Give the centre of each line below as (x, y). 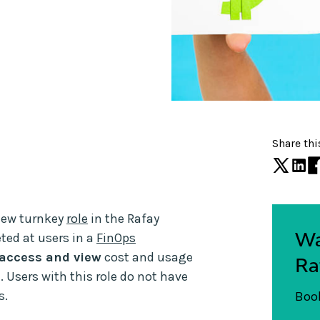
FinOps (116, 237)
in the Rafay (124, 218)
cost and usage (147, 257)
